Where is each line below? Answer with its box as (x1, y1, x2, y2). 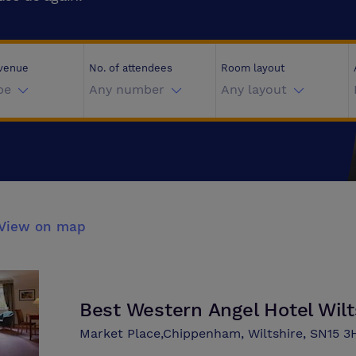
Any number (88, 82, 164, 98)
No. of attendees (88, 61, 172, 74)
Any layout (221, 82, 287, 98)
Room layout (221, 61, 284, 74)
